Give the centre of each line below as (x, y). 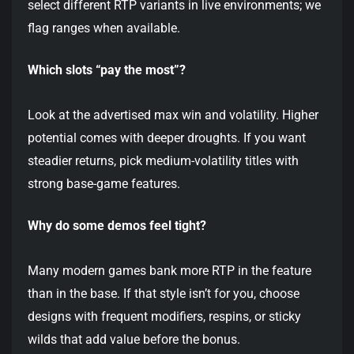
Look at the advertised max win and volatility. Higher (173, 115)
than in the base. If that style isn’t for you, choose (164, 294)
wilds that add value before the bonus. (134, 340)
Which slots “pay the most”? (107, 70)
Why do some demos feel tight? (117, 226)
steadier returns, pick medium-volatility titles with (163, 161)
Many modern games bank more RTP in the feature (169, 271)
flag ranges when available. (104, 28)
